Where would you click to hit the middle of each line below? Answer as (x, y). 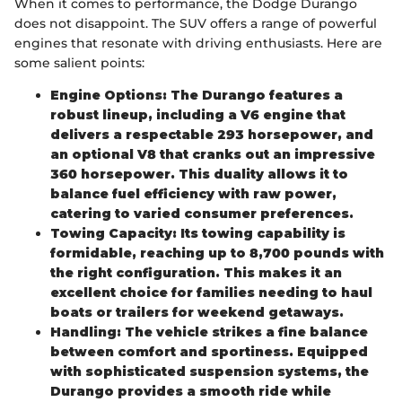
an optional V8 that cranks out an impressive (213, 154)
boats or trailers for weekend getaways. (197, 312)
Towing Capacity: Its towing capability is (198, 233)
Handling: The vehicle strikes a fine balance (209, 332)
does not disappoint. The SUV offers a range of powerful (196, 23)
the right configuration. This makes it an (196, 272)
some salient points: (79, 62)
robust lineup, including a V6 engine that (198, 114)
